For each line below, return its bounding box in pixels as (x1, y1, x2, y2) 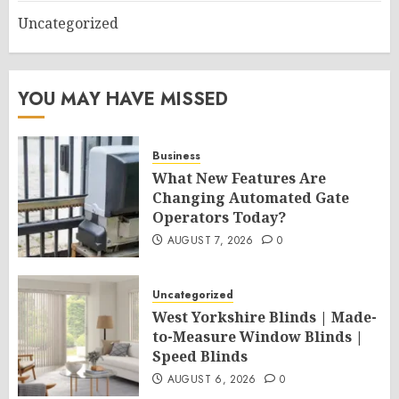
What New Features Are (152, 168, 326, 188)
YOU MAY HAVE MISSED (18, 86, 228, 112)
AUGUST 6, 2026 (167, 371, 256, 387)
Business (152, 148, 200, 164)
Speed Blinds (152, 346, 248, 366)
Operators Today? (152, 208, 286, 227)
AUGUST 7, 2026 (167, 232, 254, 248)
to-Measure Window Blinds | (152, 327, 363, 346)
